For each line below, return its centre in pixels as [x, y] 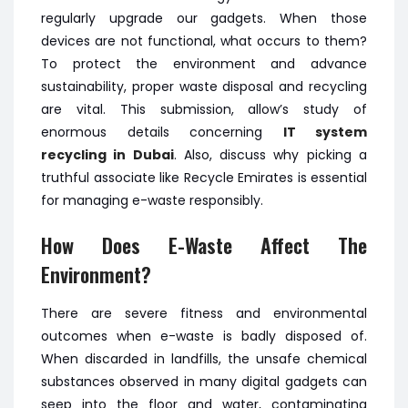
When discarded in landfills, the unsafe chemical [204, 359]
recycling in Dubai [107, 155]
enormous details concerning [162, 132]
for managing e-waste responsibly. [152, 200]
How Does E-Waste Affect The [204, 245]
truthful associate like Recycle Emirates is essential [204, 178]
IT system [325, 132]
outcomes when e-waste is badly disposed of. [204, 336]
